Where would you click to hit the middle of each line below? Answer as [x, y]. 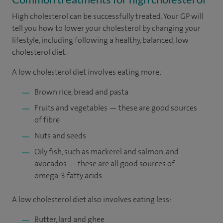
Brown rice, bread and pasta [81, 92]
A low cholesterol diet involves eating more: [87, 72]
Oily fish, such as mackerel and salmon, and [107, 152]
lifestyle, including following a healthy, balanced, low [100, 40]
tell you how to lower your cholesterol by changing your [106, 28]
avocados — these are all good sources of [105, 164]
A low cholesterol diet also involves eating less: [92, 199]
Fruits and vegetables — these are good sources [116, 108]
